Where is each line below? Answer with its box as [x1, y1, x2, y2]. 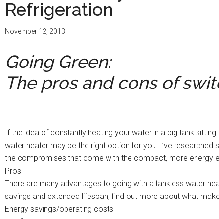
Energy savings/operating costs [5, 204, 113, 214]
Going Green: [5, 51, 111, 72]
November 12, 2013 [5, 27, 65, 36]
